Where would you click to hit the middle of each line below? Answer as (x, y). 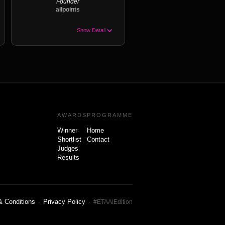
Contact (98, 139)
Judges (68, 148)
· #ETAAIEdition (109, 202)
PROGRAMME (110, 115)
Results (68, 157)
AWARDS (72, 115)
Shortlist (69, 139)
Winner (67, 130)
